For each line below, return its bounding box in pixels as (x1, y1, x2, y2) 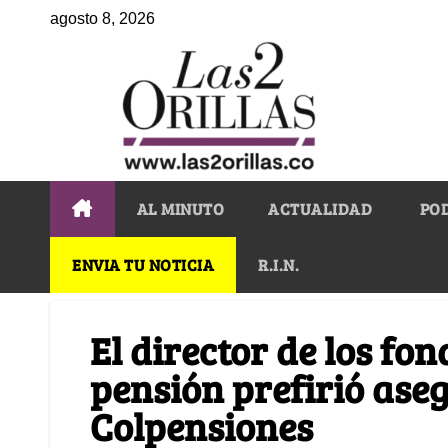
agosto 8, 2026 (50, 10, 155, 27)
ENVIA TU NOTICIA (72, 253, 214, 275)
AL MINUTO (136, 197, 224, 219)
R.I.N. (258, 253, 299, 275)
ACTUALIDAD (268, 197, 372, 219)
